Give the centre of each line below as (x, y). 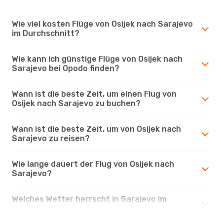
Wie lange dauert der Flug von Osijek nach (93, 164)
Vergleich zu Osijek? (51, 208)
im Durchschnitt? (46, 33)
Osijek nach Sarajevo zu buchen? (76, 103)
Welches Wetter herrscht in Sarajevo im (89, 199)
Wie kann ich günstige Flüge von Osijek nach (97, 59)
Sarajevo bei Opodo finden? (66, 68)
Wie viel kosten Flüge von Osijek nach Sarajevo (102, 24)
